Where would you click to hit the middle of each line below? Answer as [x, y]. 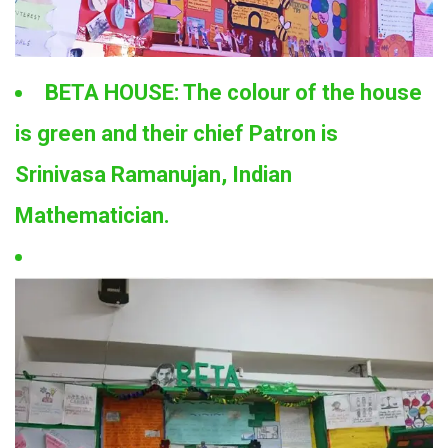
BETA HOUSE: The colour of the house [233, 93]
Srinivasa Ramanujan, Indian [153, 175]
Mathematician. [92, 216]
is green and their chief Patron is [176, 134]
